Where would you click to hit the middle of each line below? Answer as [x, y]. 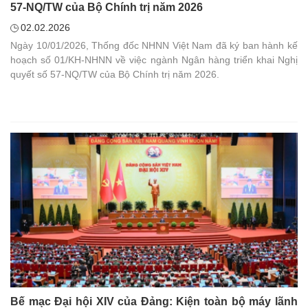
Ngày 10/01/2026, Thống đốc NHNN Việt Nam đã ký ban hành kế [154, 46]
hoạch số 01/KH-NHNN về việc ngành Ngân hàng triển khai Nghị [154, 60]
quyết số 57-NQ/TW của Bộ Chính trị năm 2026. [115, 75]
